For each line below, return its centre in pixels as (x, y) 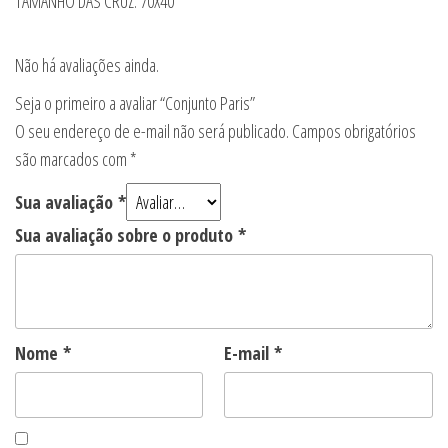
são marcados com (72, 159)
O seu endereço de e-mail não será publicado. (152, 131)
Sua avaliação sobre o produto (126, 235)
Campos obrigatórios (354, 131)
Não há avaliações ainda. (87, 65)
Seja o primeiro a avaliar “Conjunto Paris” (135, 103)
